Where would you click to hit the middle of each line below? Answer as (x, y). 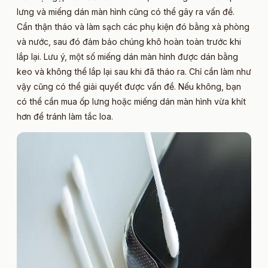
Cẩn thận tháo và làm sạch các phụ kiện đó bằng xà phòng (133, 26)
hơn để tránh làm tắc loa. (65, 116)
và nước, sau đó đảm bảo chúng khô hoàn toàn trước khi (129, 41)
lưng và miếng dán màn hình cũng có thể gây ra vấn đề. (126, 11)
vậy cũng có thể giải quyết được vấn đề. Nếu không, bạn (129, 86)
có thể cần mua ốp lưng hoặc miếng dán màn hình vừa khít (131, 101)
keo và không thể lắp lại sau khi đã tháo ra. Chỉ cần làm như (134, 71)
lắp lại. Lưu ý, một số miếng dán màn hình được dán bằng (127, 56)
